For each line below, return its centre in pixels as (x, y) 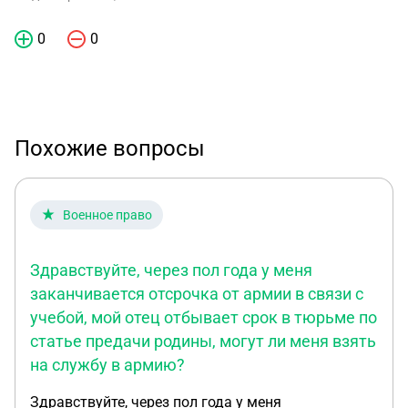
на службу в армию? (107, 365)
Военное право (107, 215)
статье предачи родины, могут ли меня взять (203, 341)
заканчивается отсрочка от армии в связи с (197, 294)
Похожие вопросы (110, 148)
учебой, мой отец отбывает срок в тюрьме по (204, 317)
